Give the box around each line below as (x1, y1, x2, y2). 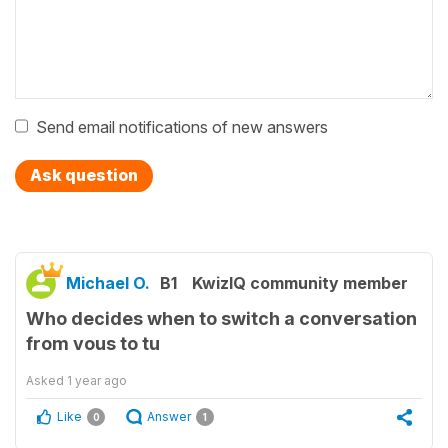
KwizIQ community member (192, 273, 408, 294)
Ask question (30, 165, 138, 186)
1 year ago (67, 373, 127, 389)
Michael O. (66, 273, 150, 294)
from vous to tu (26, 333, 160, 355)
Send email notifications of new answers (36, 117, 328, 138)
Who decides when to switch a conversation (26, 308, 417, 330)
